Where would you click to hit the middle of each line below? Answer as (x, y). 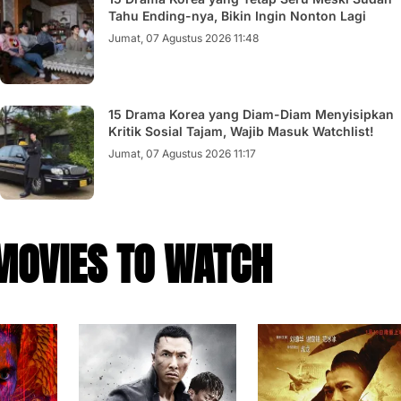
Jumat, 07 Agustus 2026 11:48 (183, 38)
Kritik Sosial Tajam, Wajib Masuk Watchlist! (241, 131)
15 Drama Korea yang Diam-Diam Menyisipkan (251, 114)
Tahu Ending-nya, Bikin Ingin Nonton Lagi (237, 16)
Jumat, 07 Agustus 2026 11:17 (182, 154)
